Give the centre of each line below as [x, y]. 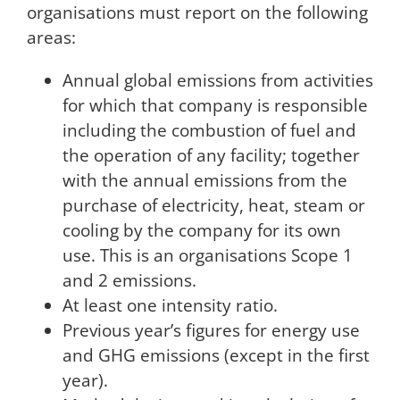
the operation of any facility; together [211, 156]
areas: [51, 38]
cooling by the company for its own [201, 231]
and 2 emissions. [129, 281]
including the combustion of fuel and [209, 131]
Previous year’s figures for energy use [211, 331]
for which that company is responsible [215, 106]
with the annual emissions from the [204, 181]
